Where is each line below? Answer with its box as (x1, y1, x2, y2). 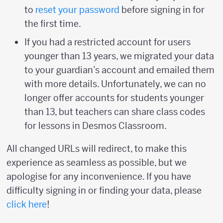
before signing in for (119, 4, 205, 15)
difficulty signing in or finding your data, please (6, 185, 202, 196)
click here (6, 199, 47, 210)
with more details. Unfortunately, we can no (24, 78, 206, 90)
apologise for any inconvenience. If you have (6, 171, 191, 182)
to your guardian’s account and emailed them (24, 64, 215, 76)
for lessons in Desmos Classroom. (24, 120, 167, 131)
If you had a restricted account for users (24, 36, 191, 48)
